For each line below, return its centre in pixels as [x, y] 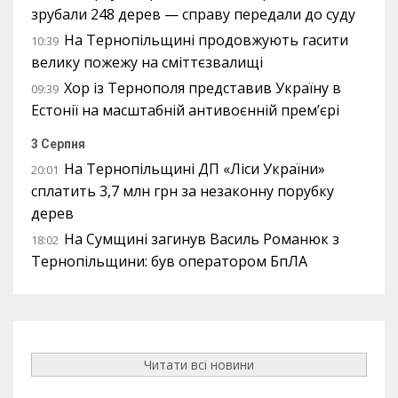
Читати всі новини [199, 364]
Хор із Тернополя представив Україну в [203, 88]
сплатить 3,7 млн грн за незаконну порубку [183, 191]
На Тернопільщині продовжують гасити [206, 40]
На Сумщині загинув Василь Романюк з [202, 239]
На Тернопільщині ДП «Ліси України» [195, 169]
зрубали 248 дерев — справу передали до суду [193, 14]
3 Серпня [58, 144]
